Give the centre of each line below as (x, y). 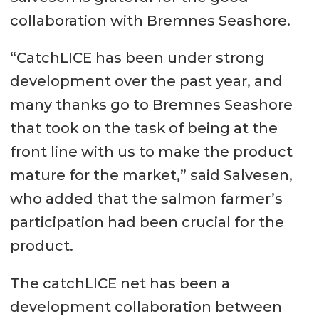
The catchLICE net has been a (120, 284)
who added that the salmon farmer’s (146, 199)
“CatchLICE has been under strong (137, 58)
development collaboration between (146, 307)
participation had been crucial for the (147, 223)
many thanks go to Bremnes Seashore (151, 105)
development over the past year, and (146, 82)
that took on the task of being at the (143, 129)
